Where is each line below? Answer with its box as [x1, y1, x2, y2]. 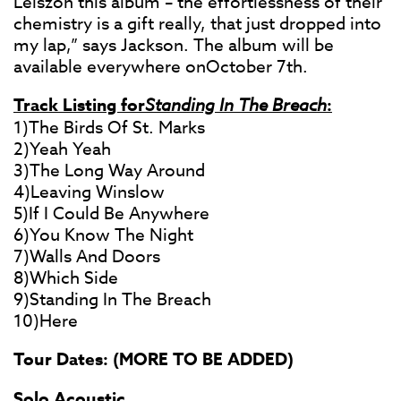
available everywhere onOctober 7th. [13, 55, 308, 79]
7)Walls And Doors [13, 244, 160, 269]
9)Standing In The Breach [13, 287, 211, 311]
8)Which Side [13, 266, 118, 290]
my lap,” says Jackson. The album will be [13, 33, 334, 57]
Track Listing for [13, 93, 145, 119]
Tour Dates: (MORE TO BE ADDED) [13, 347, 294, 373]
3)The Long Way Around [13, 158, 205, 183]
